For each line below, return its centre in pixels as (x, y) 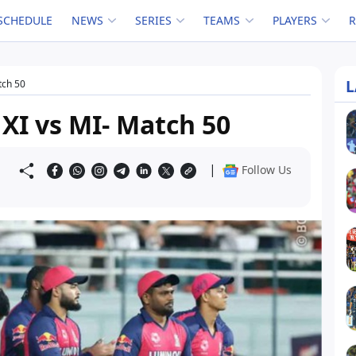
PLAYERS (294, 20)
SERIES (154, 20)
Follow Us (266, 170)
